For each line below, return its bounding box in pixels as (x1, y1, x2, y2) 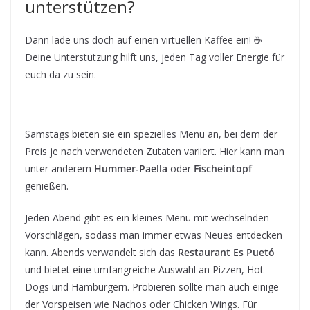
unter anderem (25, 161, 94, 175)
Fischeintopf (194, 161, 252, 175)
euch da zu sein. (25, 67, 96, 81)
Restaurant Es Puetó (178, 245, 275, 259)
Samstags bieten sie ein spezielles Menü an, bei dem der (25, 127, 277, 140)
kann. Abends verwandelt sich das (25, 245, 178, 259)
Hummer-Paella (94, 161, 167, 175)
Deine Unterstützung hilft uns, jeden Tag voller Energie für (25, 50, 284, 64)
